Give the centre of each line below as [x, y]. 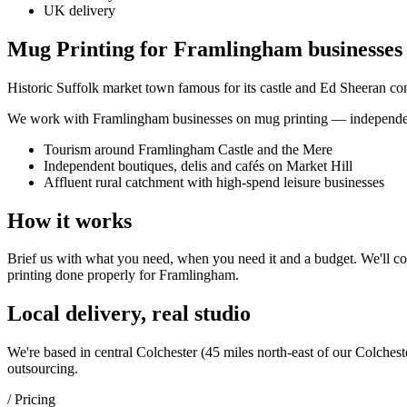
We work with [50, 118]
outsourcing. [43, 369]
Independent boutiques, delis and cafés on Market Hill [198, 165]
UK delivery [79, 10]
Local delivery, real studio [129, 314]
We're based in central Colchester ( [106, 352]
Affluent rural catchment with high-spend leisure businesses [214, 182]
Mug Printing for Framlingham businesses [205, 49]
